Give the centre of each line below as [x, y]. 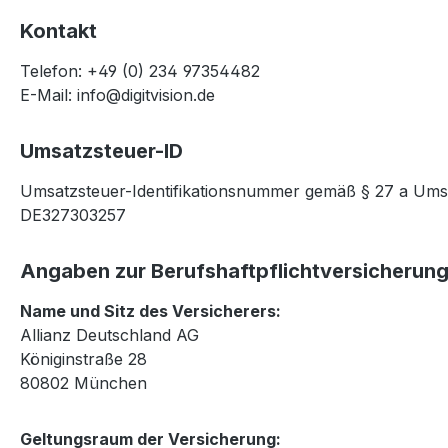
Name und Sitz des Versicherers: [150, 311]
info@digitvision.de [146, 95]
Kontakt [58, 31]
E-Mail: [48, 95]
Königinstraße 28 [83, 359]
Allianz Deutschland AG [109, 335]
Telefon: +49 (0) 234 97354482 [140, 71]
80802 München [83, 383]
